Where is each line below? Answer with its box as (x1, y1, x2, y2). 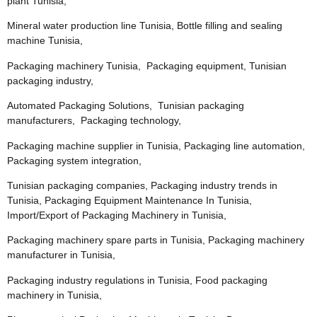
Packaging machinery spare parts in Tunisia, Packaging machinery (7, 234, 304, 246)
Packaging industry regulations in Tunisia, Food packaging (7, 274, 267, 286)
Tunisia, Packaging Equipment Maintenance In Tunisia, (7, 195, 252, 207)
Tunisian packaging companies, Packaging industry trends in (7, 180, 277, 192)
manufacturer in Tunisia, (7, 249, 115, 261)
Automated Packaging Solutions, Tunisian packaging (7, 100, 244, 112)
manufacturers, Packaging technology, (7, 115, 181, 127)
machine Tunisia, (7, 35, 83, 47)
